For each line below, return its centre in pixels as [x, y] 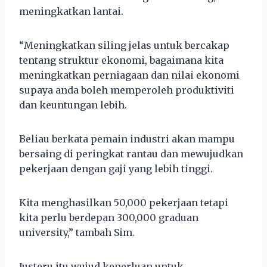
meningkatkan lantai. [71, 11]
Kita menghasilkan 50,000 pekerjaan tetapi [124, 202]
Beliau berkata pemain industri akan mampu [127, 139]
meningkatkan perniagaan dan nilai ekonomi [129, 75]
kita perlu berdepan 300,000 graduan [109, 217]
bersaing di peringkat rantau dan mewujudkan [131, 153]
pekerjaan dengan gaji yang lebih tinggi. [116, 168]
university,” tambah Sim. [77, 232]
